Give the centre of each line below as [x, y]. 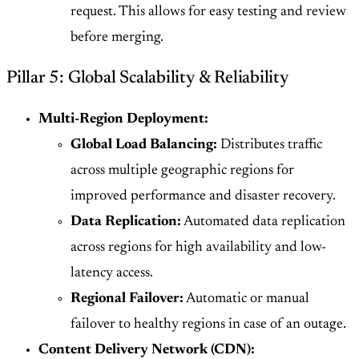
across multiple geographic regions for [182, 171]
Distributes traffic [270, 145]
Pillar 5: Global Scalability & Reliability [147, 79]
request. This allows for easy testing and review [208, 12]
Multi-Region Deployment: [123, 120]
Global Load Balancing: [144, 145]
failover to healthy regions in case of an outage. [208, 325]
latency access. [112, 274]
